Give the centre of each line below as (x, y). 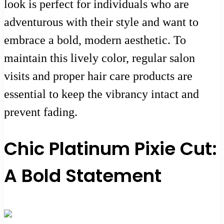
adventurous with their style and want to (101, 22)
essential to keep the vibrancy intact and (101, 94)
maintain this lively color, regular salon (99, 58)
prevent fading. (41, 112)
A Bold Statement (83, 176)
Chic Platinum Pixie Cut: (110, 149)
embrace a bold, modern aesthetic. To (95, 40)
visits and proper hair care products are (98, 76)
